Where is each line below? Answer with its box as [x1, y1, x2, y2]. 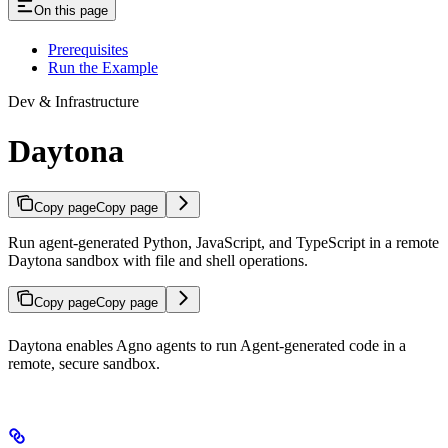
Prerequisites [48, 41, 128, 59]
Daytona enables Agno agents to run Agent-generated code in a [8, 337, 406, 355]
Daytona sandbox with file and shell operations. [8, 252, 308, 270]
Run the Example [48, 59, 158, 77]
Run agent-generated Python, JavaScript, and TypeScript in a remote [8, 234, 439, 252]
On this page [34, 3, 108, 19]
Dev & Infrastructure [8, 93, 139, 111]
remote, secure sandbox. [8, 355, 160, 373]
